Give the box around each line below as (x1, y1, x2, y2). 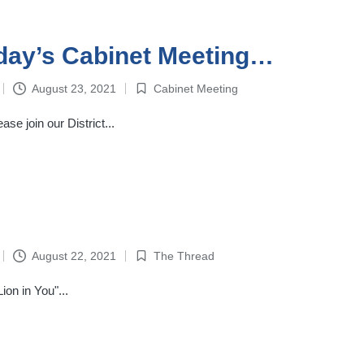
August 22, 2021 (31, 249, 116, 262)
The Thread (153, 249, 214, 262)
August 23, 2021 (31, 81, 116, 95)
